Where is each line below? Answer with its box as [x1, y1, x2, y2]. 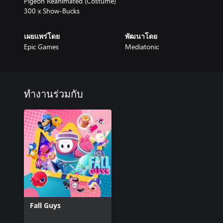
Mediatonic [124, 41, 159, 51]
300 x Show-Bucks [24, 5, 80, 15]
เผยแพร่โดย [24, 33, 60, 40]
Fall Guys [30, 200, 61, 210]
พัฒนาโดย [124, 33, 157, 40]
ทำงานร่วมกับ [24, 89, 83, 100]
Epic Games [24, 41, 59, 51]
